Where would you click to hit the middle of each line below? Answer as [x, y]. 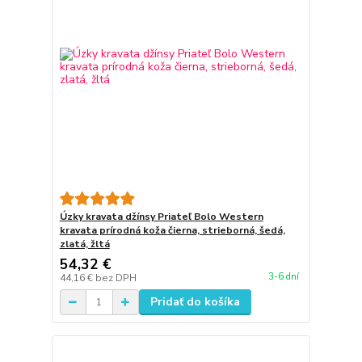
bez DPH [116, 278]
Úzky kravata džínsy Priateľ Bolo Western [161, 217]
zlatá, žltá [84, 244]
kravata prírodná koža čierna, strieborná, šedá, [172, 231]
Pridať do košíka [195, 302]
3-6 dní [283, 276]
